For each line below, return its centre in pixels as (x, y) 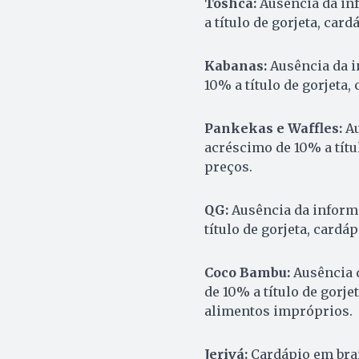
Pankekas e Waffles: (273, 129)
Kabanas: (235, 66)
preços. (228, 167)
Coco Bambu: (247, 273)
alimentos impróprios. (278, 311)
